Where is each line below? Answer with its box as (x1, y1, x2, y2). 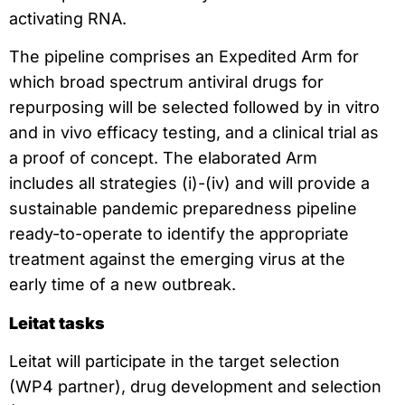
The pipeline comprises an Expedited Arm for (9, 47, 359, 67)
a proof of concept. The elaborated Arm (9, 148, 317, 168)
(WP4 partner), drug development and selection (9, 377, 381, 397)
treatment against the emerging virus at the (9, 250, 345, 269)
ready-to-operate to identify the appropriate (9, 224, 349, 244)
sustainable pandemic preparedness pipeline (9, 199, 357, 219)
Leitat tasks (9, 313, 105, 333)
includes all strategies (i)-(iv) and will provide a (9, 174, 370, 193)
